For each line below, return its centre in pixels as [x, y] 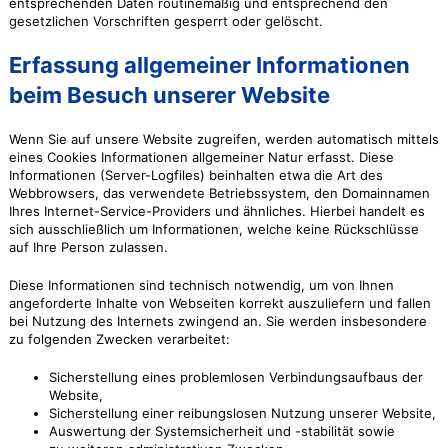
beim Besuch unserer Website [169, 95]
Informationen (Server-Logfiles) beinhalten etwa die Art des [195, 175]
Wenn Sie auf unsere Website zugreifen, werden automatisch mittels [223, 139]
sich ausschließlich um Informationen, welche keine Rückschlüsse [213, 229]
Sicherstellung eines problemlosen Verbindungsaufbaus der [235, 377]
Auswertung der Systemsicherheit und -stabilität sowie [221, 431]
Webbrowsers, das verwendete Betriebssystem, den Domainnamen [219, 193]
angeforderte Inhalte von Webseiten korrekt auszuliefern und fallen [219, 303]
